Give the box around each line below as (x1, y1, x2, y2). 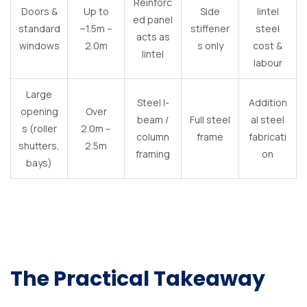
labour (253, 56, 282, 69)
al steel (251, 112, 284, 126)
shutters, (19, 138, 60, 152)
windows (19, 38, 60, 52)
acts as (136, 29, 170, 43)
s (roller (21, 121, 57, 135)
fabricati (249, 130, 286, 143)
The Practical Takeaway (10, 264, 265, 293)
